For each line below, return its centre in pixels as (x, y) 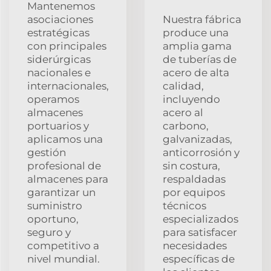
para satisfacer (200, 232)
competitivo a (63, 245)
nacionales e (59, 72)
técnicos (184, 205)
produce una (196, 32)
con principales (67, 46)
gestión (47, 152)
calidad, (183, 86)
